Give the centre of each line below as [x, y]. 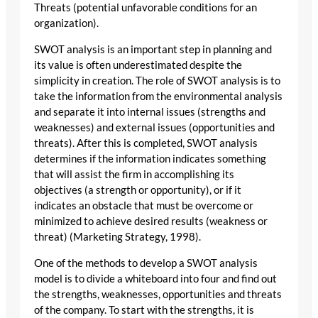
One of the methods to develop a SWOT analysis [146, 263]
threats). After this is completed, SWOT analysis [146, 143]
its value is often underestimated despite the [138, 65]
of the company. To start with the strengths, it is [144, 309]
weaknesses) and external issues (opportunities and [154, 127]
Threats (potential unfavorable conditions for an [146, 8]
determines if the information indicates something [150, 158]
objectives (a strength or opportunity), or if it [138, 190]
